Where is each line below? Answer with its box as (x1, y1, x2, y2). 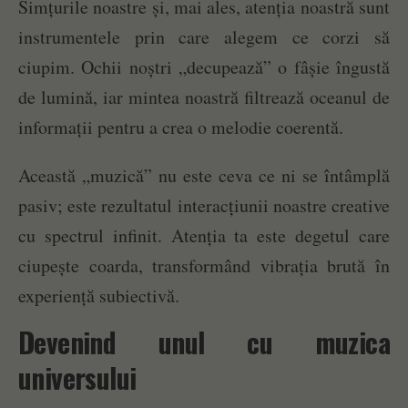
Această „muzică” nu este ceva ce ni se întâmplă (18, 162, 390, 188)
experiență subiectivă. (18, 282, 179, 308)
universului (18, 356, 137, 398)
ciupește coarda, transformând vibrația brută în (18, 252, 390, 278)
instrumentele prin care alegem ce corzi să (18, 24, 390, 49)
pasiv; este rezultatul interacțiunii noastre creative (18, 192, 390, 218)
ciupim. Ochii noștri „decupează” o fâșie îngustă (18, 54, 390, 79)
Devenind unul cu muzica (18, 321, 390, 362)
